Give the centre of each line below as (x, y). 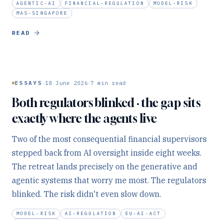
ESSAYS (29, 83)
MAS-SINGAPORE (42, 13)
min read (110, 83)
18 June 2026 (66, 83)
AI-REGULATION (91, 213)
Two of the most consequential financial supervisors (109, 139)
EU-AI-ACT (143, 213)
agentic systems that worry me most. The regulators (109, 180)
